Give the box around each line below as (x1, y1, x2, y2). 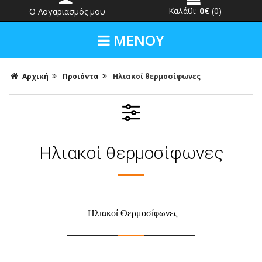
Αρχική (22, 71, 49, 81)
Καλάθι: (168, 5, 199, 16)
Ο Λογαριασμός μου (29, 6, 105, 17)
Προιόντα (63, 71, 99, 81)
